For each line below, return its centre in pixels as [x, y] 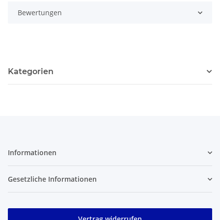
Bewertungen [40, 13]
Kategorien [31, 72]
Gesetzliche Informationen [52, 179]
